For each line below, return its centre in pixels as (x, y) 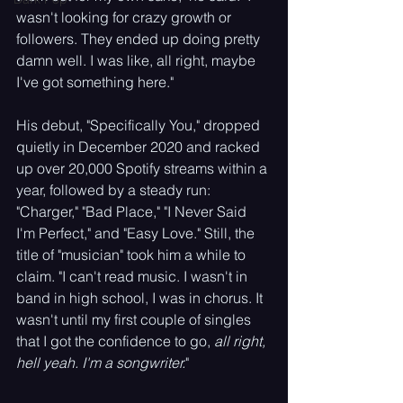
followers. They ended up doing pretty (140, 39)
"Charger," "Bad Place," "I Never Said (133, 211)
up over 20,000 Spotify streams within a (143, 168)
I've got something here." (95, 82)
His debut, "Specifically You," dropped (140, 125)
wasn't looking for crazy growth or (125, 17)
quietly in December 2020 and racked (140, 147)
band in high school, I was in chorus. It (141, 298)
